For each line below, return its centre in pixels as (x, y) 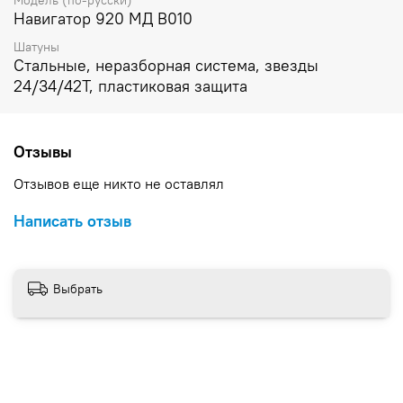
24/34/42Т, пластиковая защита (130, 86)
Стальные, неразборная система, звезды (166, 66)
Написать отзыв (72, 221)
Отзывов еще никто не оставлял (119, 184)
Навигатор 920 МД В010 (103, 19)
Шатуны (36, 47)
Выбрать (78, 288)
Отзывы (43, 152)
